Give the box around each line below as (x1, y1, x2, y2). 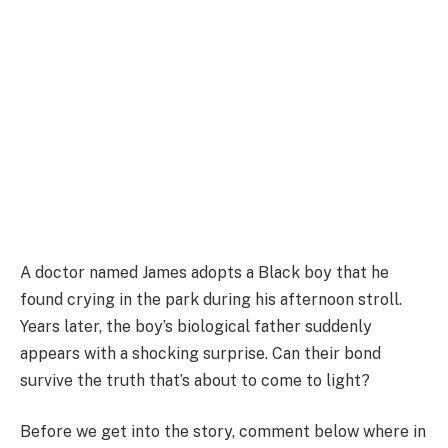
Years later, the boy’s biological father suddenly (20, 316, 372, 336)
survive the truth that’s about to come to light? (20, 370, 370, 390)
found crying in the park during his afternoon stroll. (20, 289, 402, 309)
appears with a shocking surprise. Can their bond (20, 343, 381, 363)
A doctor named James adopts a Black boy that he (20, 262, 389, 282)
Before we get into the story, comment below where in (20, 422, 426, 442)
